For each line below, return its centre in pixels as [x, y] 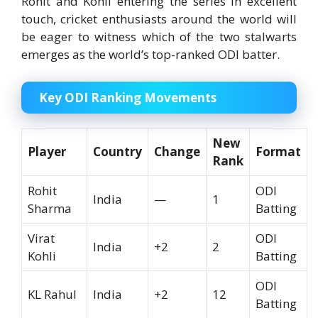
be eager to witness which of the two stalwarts [159, 37]
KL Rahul [52, 294]
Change [177, 151]
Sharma [50, 208]
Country [117, 151]
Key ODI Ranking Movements [128, 97]
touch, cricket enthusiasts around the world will [159, 19]
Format [278, 151]
